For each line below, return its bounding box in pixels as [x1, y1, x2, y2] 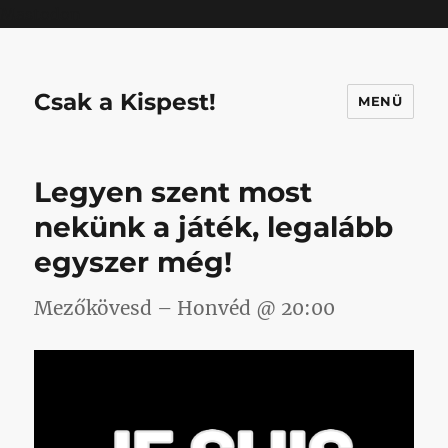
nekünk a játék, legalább [34, 210, 394, 244]
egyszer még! [34, 245, 233, 279]
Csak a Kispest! [34, 87, 217, 116]
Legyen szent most [34, 175, 313, 209]
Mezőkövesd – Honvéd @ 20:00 [34, 296, 336, 320]
